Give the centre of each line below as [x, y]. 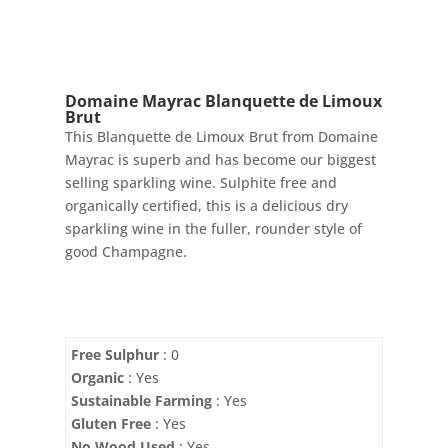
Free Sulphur [114, 354]
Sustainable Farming [141, 400]
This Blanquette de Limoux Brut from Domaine [221, 136]
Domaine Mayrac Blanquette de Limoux [223, 100]
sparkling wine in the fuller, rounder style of [213, 228]
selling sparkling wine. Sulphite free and [200, 182]
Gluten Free [110, 423]
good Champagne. [125, 251]
